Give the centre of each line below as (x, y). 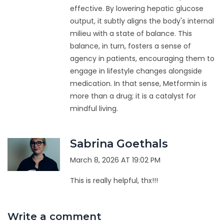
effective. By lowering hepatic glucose (136, 9)
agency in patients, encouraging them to (142, 59)
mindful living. (94, 109)
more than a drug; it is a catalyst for (133, 96)
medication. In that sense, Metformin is (138, 84)
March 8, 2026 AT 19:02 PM (115, 160)
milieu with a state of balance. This (131, 34)
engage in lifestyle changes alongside (136, 71)
